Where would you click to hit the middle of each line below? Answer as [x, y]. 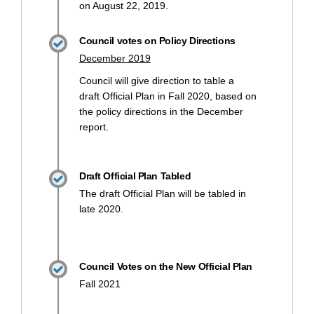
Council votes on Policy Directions [157, 40]
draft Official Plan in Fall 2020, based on [168, 96]
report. [94, 127]
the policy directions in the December [161, 111]
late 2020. [101, 209]
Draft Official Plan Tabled [135, 176]
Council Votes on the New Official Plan [166, 266]
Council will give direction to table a [157, 80]
